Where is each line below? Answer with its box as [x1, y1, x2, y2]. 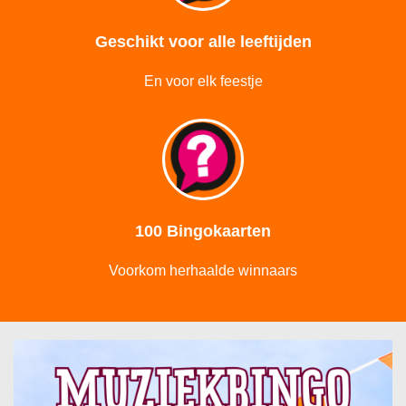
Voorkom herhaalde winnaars [109, 263, 297, 278]
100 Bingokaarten [135, 222, 271, 240]
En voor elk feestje [143, 73, 263, 89]
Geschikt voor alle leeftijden [94, 33, 312, 51]
